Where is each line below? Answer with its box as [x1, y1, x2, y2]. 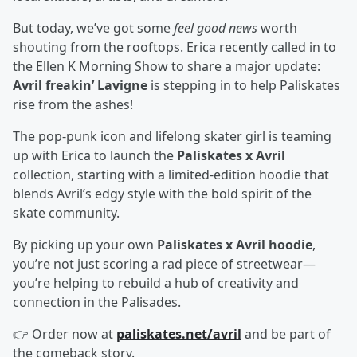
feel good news [174, 19, 257, 37]
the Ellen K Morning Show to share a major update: [13, 57, 320, 75]
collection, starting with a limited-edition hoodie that [13, 166, 329, 183]
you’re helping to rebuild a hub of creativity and [13, 274, 299, 292]
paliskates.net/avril [116, 325, 241, 343]
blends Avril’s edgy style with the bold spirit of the [13, 185, 312, 202]
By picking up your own [13, 236, 157, 253]
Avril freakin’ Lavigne [13, 76, 147, 94]
